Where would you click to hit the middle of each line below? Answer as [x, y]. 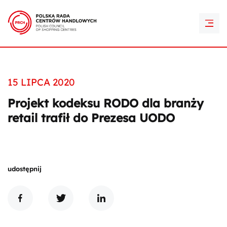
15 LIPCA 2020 [41, 82]
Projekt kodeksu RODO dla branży [106, 103]
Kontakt [113, 25]
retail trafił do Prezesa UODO [91, 118]
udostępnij [25, 169]
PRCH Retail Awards [113, 7]
